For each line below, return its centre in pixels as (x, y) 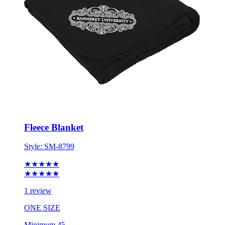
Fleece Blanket (54, 110)
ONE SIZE (42, 191)
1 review (38, 174)
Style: (34, 130)
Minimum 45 (45, 208)
